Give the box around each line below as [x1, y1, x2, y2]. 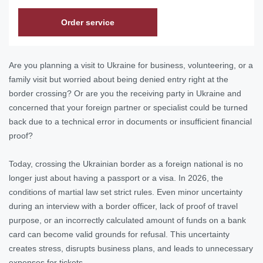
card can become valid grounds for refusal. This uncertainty [9, 229, 230, 239]
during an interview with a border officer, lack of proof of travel [9, 201, 238, 211]
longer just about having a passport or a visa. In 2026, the [9, 173, 223, 183]
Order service [61, 17, 114, 27]
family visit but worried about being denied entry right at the [9, 74, 228, 84]
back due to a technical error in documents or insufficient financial [9, 116, 252, 126]
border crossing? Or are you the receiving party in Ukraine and [9, 88, 241, 98]
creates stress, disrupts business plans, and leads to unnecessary [9, 243, 253, 253]
